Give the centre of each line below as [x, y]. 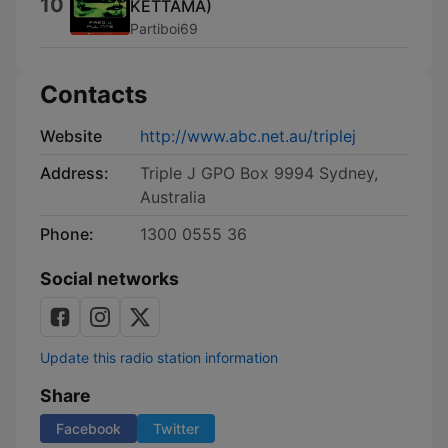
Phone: [67, 234]
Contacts [93, 94]
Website [71, 136]
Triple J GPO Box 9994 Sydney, [259, 173]
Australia [173, 197]
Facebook [88, 428]
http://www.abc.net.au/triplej [248, 136]
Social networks [109, 278]
